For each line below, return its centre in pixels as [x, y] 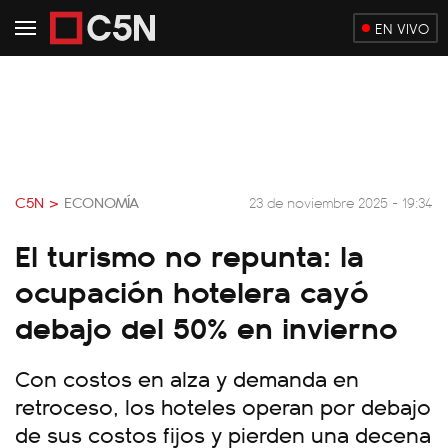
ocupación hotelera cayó [192, 290]
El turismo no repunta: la [189, 254]
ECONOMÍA [101, 202]
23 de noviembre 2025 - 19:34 [341, 201]
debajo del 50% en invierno [206, 326]
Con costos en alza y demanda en [187, 377]
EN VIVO [402, 28]
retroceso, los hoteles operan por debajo [223, 405]
